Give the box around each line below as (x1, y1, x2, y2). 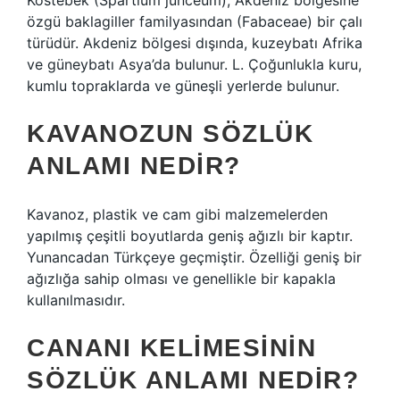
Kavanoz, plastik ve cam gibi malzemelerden (27, 205, 328, 223)
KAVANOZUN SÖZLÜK (27, 120, 313, 147)
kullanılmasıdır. (27, 291, 125, 309)
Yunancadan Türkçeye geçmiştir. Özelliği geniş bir (27, 248, 362, 266)
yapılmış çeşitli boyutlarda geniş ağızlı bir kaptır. (27, 227, 353, 245)
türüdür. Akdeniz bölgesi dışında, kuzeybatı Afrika (27, 34, 362, 52)
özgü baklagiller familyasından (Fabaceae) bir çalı (27, 12, 362, 30)
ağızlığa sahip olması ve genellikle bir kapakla (27, 270, 336, 287)
